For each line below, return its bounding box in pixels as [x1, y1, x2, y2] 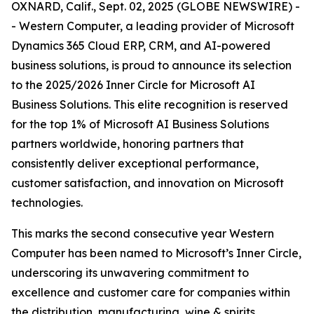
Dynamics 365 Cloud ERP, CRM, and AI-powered [11, 39, 271, 53]
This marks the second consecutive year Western [11, 226, 274, 240]
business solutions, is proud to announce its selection [11, 58, 292, 72]
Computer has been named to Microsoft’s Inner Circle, [11, 246, 301, 260]
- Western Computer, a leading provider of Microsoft [11, 19, 294, 33]
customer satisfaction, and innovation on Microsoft [11, 176, 284, 190]
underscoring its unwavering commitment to [11, 266, 249, 280]
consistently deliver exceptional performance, [11, 156, 259, 170]
